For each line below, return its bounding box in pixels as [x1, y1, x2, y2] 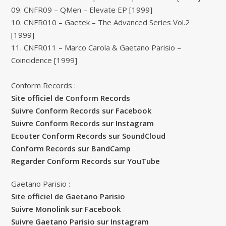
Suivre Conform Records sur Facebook [11, 105, 152, 116]
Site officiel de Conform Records [11, 92, 131, 103]
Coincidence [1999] [11, 54, 78, 65]
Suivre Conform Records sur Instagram [11, 118, 154, 128]
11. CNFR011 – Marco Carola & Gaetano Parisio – [11, 42, 182, 52]
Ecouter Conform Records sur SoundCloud [11, 130, 166, 141]
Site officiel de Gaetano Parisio [11, 191, 126, 201]
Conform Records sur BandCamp [11, 143, 131, 153]
